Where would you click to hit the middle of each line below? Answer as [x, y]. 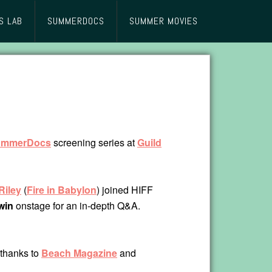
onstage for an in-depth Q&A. [77, 206]
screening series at [94, 143]
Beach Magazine [79, 253]
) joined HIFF [125, 190]
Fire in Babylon [62, 190]
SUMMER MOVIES [164, 21]
